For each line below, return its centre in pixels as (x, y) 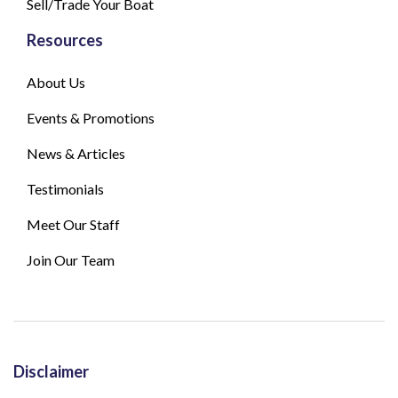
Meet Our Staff (73, 225)
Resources (65, 40)
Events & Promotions (91, 118)
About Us (56, 83)
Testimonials (65, 189)
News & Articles (76, 154)
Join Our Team (71, 260)
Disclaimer (51, 372)
